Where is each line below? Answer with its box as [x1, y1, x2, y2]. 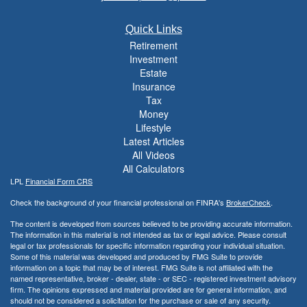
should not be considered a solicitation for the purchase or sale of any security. [10, 294, 271, 306]
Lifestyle [136, 120, 171, 134]
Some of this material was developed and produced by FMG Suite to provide [10, 250, 262, 262]
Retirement [130, 38, 177, 52]
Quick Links [125, 23, 182, 35]
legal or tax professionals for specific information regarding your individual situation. [10, 239, 285, 251]
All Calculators [123, 161, 184, 175]
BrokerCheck [226, 196, 271, 208]
